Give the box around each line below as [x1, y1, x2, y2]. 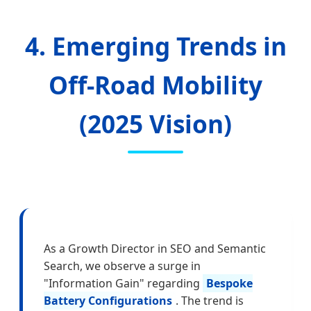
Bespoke [206, 276, 253, 292]
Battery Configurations [44, 293, 172, 309]
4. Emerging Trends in [24, 28, 287, 62]
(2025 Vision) [79, 106, 232, 140]
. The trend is [176, 293, 244, 309]
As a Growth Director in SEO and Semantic [44, 241, 266, 257]
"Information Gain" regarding [44, 276, 203, 292]
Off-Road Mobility [49, 67, 262, 101]
